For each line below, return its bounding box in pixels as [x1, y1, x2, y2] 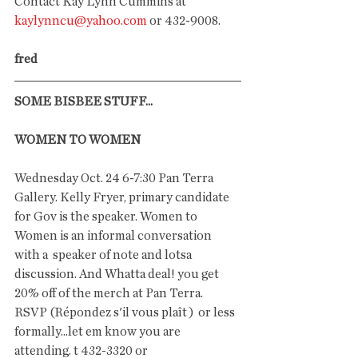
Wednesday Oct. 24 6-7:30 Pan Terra [14, 172, 216, 185]
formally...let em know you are [14, 325, 183, 338]
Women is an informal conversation [14, 229, 214, 242]
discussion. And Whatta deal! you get [14, 268, 221, 280]
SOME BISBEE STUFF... [14, 95, 153, 108]
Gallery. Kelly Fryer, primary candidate [14, 191, 232, 204]
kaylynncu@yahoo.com [14, 14, 147, 27]
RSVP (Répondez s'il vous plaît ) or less [14, 306, 237, 319]
